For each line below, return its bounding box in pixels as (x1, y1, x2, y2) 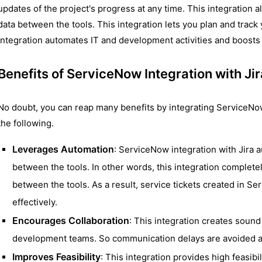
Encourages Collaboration (12, 215, 129, 227)
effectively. (12, 196, 57, 208)
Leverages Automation (12, 143, 114, 156)
